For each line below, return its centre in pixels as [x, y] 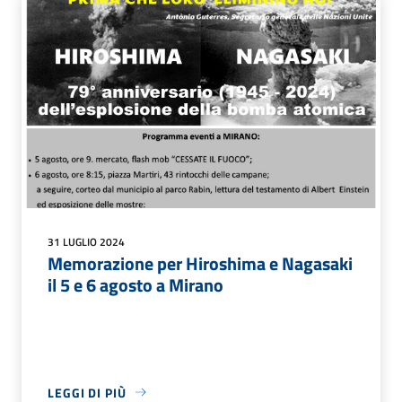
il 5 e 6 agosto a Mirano [135, 284]
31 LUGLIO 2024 [86, 241]
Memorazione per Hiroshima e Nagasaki [200, 263]
